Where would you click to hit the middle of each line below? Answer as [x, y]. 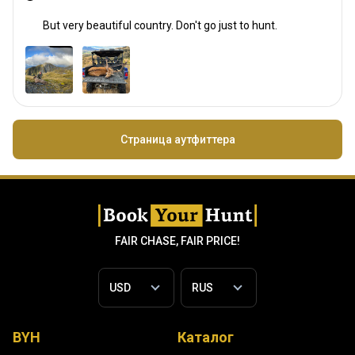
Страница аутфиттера [177, 139]
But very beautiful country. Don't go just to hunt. [160, 25]
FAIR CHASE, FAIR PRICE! [177, 241]
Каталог [206, 337]
